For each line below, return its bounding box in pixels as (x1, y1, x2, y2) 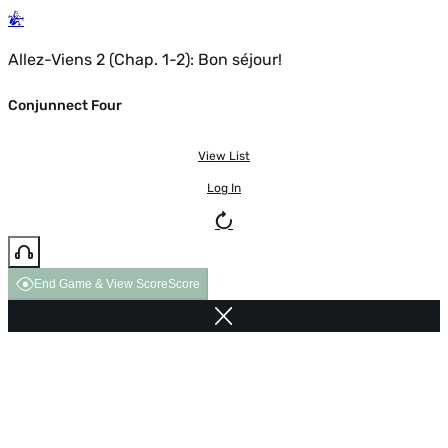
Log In (207, 180, 241, 195)
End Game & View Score (34, 276, 168, 291)
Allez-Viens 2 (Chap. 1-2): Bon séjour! (8, 50, 282, 69)
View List (198, 148, 250, 163)
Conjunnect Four (8, 97, 122, 115)
